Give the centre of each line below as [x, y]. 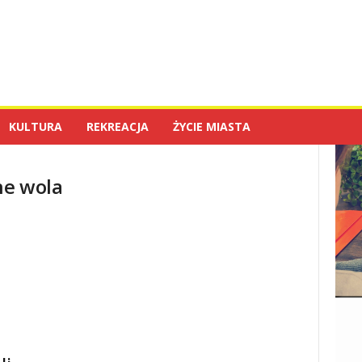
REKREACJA [117, 126]
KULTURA [35, 126]
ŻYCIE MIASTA [211, 126]
